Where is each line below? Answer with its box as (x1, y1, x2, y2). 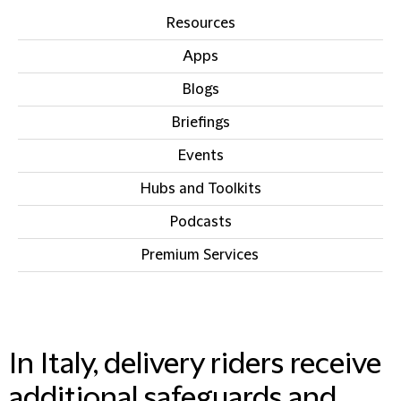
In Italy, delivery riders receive (9, 348, 381, 381)
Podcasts (169, 214, 232, 230)
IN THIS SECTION (142, 329, 259, 346)
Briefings (171, 115, 230, 131)
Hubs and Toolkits (140, 181, 261, 197)
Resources (166, 15, 235, 31)
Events (177, 148, 224, 164)
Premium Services (141, 247, 259, 263)
